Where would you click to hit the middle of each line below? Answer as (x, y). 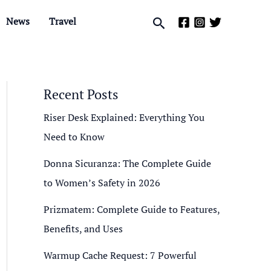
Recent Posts (81, 94)
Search (172, 22)
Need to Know (74, 137)
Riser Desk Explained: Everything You (124, 117)
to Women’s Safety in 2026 (102, 183)
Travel (63, 21)
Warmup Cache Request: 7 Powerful (120, 255)
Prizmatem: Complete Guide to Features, (132, 209)
